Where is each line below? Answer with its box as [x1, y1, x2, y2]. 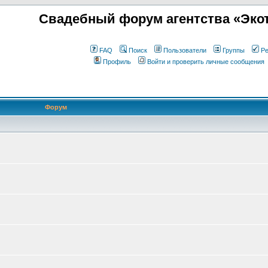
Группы [223, 47, 245, 54]
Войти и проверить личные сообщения [147, 58, 264, 65]
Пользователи [163, 47, 206, 54]
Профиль [103, 58, 131, 65]
